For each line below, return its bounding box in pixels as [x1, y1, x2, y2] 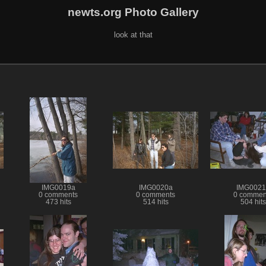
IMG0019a [41, 183, 75, 191]
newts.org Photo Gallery [67, 5, 199, 18]
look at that [113, 30, 153, 39]
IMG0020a [138, 183, 173, 191]
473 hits [45, 198, 71, 205]
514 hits [142, 198, 169, 205]
